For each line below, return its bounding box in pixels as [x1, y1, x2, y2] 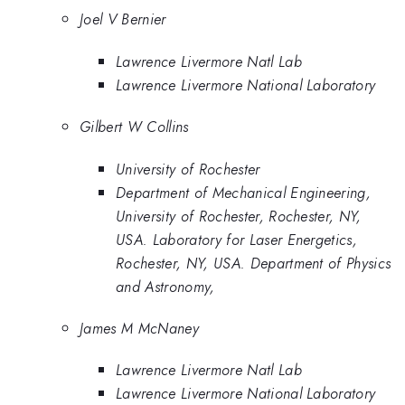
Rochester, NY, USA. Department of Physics [116, 251, 391, 274]
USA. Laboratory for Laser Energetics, [116, 228, 358, 250]
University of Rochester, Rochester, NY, [116, 204, 362, 227]
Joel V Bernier [80, 8, 166, 31]
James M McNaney [80, 317, 199, 340]
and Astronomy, [116, 275, 215, 297]
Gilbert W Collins [80, 116, 189, 138]
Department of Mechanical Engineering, [116, 181, 372, 203]
